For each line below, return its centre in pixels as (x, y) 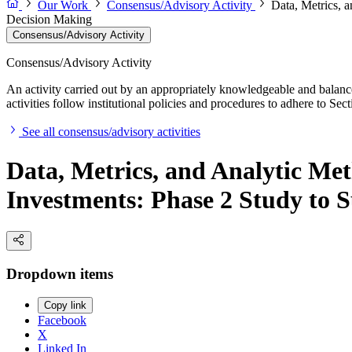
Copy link (65, 306)
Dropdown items (60, 273)
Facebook (62, 321)
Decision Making (49, 20)
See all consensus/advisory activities (111, 132)
